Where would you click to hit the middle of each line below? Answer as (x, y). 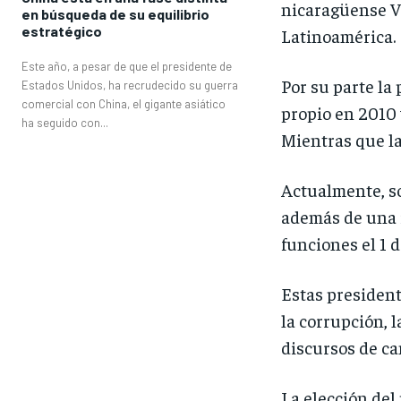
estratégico (62, 30)
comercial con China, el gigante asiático (124, 103)
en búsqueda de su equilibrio (115, 13)
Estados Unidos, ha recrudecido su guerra (130, 85)
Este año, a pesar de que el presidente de (127, 66)
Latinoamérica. (338, 36)
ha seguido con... (65, 122)
